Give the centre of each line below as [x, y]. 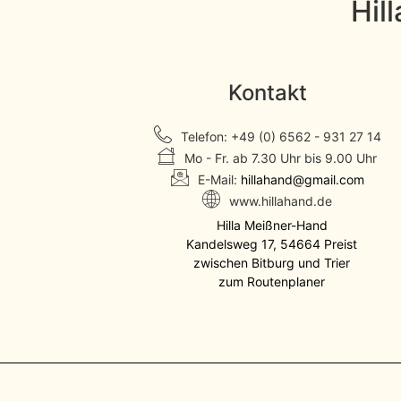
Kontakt [267, 93]
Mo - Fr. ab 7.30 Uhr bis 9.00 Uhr [281, 158]
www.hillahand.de [281, 200]
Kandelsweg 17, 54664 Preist [272, 244]
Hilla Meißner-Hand [272, 226]
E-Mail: [219, 179]
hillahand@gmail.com [302, 179]
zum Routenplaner [272, 282]
